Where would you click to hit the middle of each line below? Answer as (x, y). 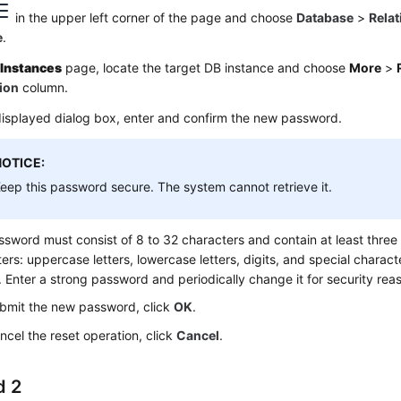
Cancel (198, 335)
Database (325, 17)
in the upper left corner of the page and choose (154, 17)
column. (44, 87)
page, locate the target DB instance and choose (206, 68)
